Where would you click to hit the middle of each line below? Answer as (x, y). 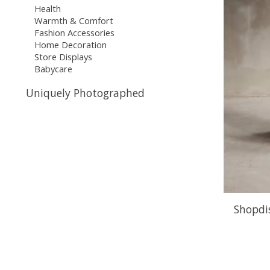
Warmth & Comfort (74, 21)
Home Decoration (70, 45)
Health (47, 9)
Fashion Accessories (74, 33)
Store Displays (63, 57)
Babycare (53, 69)
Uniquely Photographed (85, 93)
